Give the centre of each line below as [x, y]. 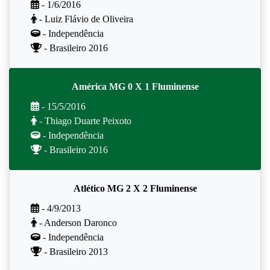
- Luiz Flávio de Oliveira [85, 19]
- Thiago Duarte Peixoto [84, 121]
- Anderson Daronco [77, 222]
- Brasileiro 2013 [75, 251]
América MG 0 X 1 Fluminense [135, 86]
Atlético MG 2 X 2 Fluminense [135, 188]
